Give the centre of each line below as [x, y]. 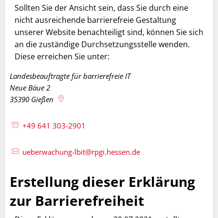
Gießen [42, 99]
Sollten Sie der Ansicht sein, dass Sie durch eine [101, 8]
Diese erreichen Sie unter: [62, 56]
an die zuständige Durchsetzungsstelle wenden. [102, 44]
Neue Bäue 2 [30, 87]
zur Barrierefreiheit [77, 200]
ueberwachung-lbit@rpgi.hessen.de [82, 152]
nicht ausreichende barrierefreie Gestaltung [95, 20]
